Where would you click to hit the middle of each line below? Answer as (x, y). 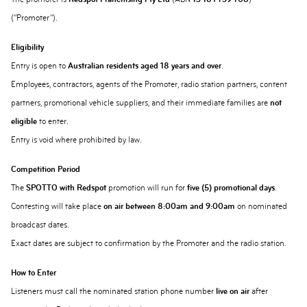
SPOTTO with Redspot (66, 188)
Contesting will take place (57, 206)
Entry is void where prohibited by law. (76, 140)
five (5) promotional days (231, 188)
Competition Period (46, 169)
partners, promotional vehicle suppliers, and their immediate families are (140, 103)
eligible (24, 121)
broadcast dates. (40, 225)
